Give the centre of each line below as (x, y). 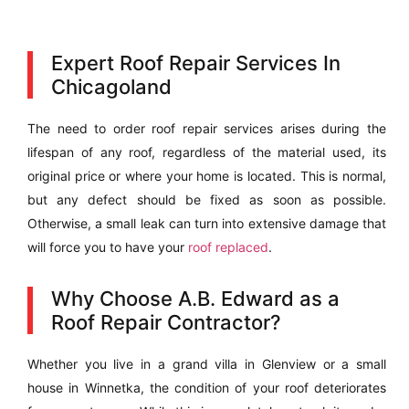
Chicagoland (111, 87)
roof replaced (228, 247)
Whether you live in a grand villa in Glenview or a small (207, 364)
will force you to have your (108, 247)
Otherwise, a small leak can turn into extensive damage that (207, 223)
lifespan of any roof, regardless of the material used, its (207, 152)
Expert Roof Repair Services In (196, 63)
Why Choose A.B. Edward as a (195, 299)
